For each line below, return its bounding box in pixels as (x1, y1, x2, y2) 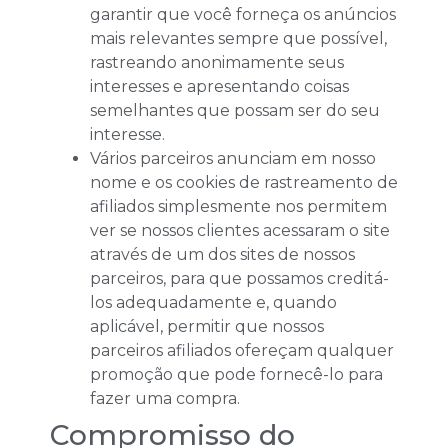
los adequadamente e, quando (90, 292, 337, 312)
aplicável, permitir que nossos (90, 316, 324, 336)
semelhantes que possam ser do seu (90, 100, 380, 120)
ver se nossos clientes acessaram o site (90, 220, 390, 240)
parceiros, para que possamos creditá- (90, 268, 389, 288)
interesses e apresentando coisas (90, 76, 349, 96)
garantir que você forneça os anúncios (90, 4, 396, 24)
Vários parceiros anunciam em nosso (90, 148, 376, 168)
